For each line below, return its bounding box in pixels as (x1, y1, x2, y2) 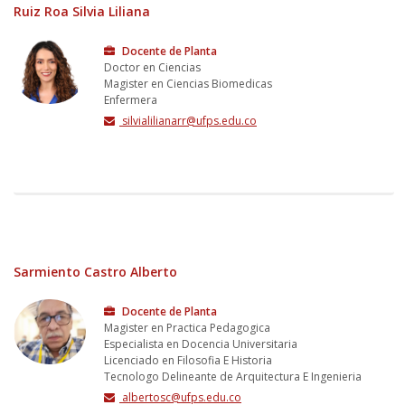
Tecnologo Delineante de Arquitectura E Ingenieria (104, 368, 362, 384)
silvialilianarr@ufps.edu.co (119, 112, 257, 128)
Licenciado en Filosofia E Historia (104, 352, 272, 368)
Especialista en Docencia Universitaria (104, 335, 297, 352)
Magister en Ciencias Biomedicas (104, 75, 272, 91)
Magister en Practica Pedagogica (104, 319, 270, 335)
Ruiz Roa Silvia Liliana (14, 2, 150, 20)
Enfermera (104, 91, 157, 108)
